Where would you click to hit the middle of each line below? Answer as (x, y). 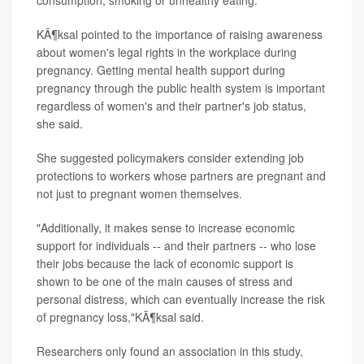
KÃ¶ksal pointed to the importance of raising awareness (180, 35)
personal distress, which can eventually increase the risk (181, 299)
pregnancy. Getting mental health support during (161, 70)
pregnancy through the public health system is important (181, 88)
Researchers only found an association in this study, (170, 351)
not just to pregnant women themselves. (139, 194)
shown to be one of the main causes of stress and (165, 282)
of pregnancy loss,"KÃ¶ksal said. (120, 317)
